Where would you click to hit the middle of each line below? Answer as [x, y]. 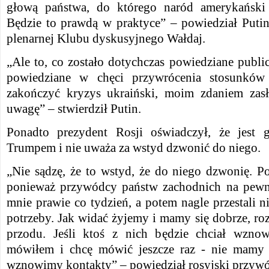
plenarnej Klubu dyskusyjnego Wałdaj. [106, 38]
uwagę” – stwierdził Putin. [74, 109]
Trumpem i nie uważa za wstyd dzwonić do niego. [134, 148]
